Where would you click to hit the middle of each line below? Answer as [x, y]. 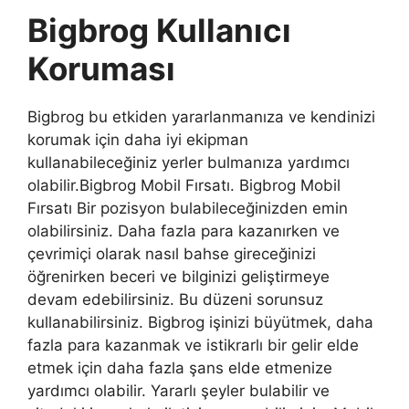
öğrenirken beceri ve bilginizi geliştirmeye [178, 276]
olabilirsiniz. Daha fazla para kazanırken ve [184, 231]
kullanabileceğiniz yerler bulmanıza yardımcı [189, 162]
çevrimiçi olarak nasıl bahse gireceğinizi [172, 253]
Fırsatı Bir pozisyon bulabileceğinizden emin [188, 208]
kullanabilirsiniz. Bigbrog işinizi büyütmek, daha [200, 322]
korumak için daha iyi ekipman [138, 139]
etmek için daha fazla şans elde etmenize [180, 367]
